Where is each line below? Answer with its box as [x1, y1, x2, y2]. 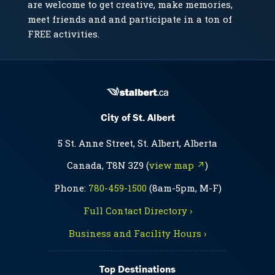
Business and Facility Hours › [69, 227, 206, 239]
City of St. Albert [100, 110, 175, 125]
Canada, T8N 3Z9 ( [67, 158, 149, 171]
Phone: [53, 181, 88, 194]
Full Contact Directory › [83, 204, 192, 217]
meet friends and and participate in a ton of [28, 12, 232, 25]
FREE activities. [28, 27, 99, 40]
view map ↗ [149, 158, 205, 171]
